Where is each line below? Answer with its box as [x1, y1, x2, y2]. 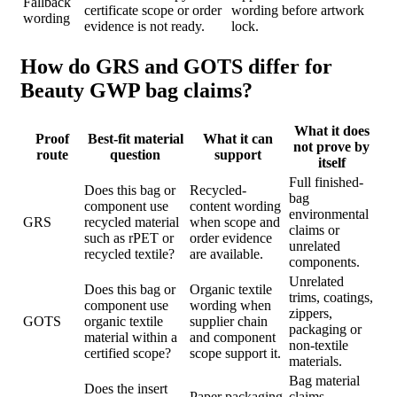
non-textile [289, 337, 348, 353]
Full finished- [289, 174, 363, 190]
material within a [84, 329, 177, 345]
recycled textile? [84, 245, 175, 261]
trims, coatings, [289, 289, 373, 305]
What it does [293, 122, 370, 138]
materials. [289, 353, 342, 369]
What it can [202, 130, 273, 146]
